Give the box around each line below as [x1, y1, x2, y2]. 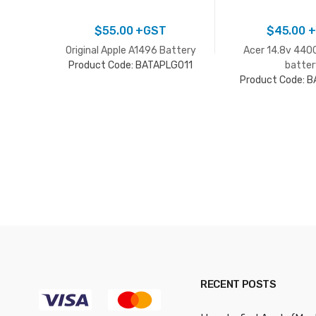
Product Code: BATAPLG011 [68, 59, 193, 71]
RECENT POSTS [200, 277, 276, 291]
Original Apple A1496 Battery [65, 44, 196, 56]
